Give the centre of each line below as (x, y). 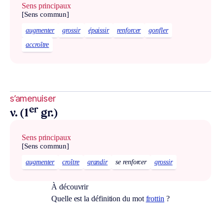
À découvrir (70, 186)
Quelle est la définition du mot (99, 198)
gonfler (158, 31)
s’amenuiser (33, 99)
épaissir (99, 31)
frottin (155, 198)
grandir (97, 162)
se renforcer (131, 162)
